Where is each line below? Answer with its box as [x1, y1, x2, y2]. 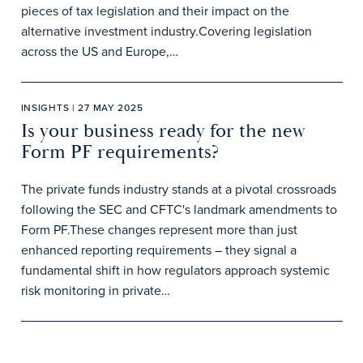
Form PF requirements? [20, 140, 220, 164]
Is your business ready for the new [20, 119, 305, 143]
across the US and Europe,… [20, 42, 178, 61]
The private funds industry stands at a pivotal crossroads [20, 180, 336, 199]
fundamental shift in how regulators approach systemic [20, 261, 330, 280]
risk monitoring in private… [20, 281, 170, 300]
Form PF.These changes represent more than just [20, 220, 297, 239]
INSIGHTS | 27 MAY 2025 [20, 100, 143, 115]
